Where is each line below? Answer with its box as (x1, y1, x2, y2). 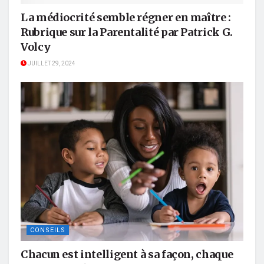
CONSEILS (30, 225, 65, 236)
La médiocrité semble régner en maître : (21, 11, 231, 25)
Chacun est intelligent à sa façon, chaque (21, 247, 233, 262)
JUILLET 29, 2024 (27, 60, 75, 68)
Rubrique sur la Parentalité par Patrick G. (21, 25, 233, 39)
